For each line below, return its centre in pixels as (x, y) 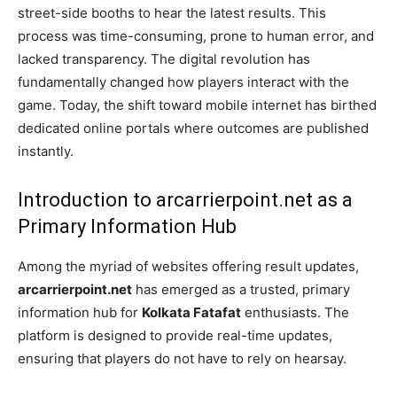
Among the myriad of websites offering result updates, (188, 266)
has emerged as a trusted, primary (241, 289)
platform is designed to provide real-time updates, (175, 335)
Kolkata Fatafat (191, 312)
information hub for (80, 312)
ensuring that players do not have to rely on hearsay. (182, 358)
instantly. (46, 151)
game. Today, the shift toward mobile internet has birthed (197, 105)
